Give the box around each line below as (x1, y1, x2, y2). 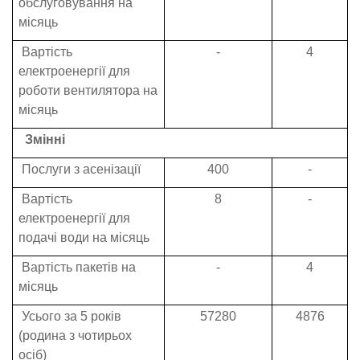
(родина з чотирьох (18, 329, 132, 343)
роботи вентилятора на (18, 84, 157, 98)
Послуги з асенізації (18, 162, 141, 177)
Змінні (25, 133, 65, 147)
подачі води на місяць (18, 231, 149, 245)
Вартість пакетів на (18, 260, 136, 275)
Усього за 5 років (18, 309, 121, 324)
